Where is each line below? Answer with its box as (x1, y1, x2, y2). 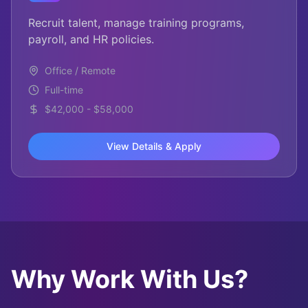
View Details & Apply (107, 140, 201, 152)
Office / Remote (45, 65, 115, 76)
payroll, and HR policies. (28, 32, 154, 46)
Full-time (45, 84, 83, 96)
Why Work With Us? (11, 264, 248, 294)
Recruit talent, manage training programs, (28, 16, 244, 30)
